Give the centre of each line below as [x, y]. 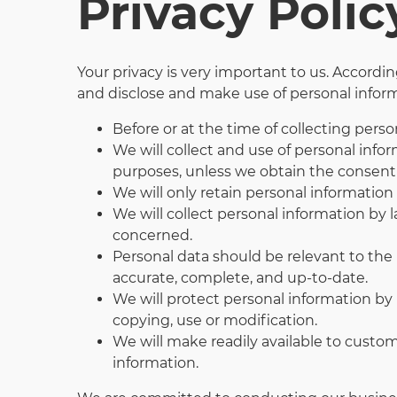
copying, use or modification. [215, 320]
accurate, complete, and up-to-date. [240, 278]
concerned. [152, 235]
